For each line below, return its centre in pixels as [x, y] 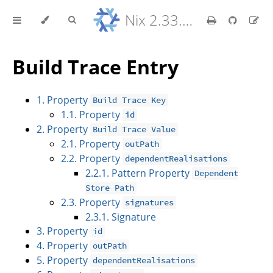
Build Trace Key [129, 100]
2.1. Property [92, 144]
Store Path [110, 188]
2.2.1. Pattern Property [139, 173]
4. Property [63, 245]
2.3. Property [92, 202]
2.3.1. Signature [121, 217]
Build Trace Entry [95, 67]
